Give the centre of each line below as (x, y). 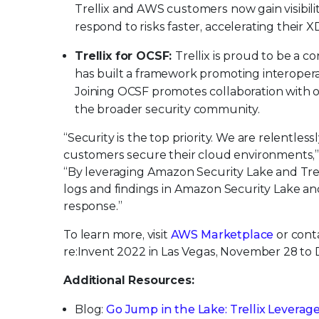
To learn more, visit (117, 235)
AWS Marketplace (222, 235)
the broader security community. (168, 109)
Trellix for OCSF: (125, 56)
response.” (93, 206)
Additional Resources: (129, 280)
